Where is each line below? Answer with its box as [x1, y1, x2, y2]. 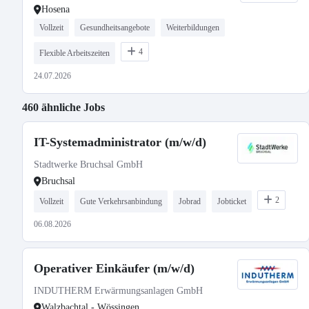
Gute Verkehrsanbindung [80, 197, 162, 206]
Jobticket [217, 197, 246, 206]
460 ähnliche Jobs [22, 101, 105, 113]
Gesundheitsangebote [80, 23, 150, 32]
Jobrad [179, 197, 201, 206]
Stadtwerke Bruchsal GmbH [34, 159, 143, 170]
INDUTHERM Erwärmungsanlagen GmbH [34, 286, 203, 296]
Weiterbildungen [166, 23, 219, 32]
